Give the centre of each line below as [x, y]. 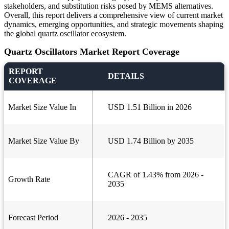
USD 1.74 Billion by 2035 [151, 141]
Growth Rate [29, 179]
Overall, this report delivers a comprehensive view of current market [113, 15]
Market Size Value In [42, 107]
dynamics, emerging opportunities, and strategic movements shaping [114, 25]
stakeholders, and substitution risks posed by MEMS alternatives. [109, 6]
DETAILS [126, 76]
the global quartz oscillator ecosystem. [65, 34]
